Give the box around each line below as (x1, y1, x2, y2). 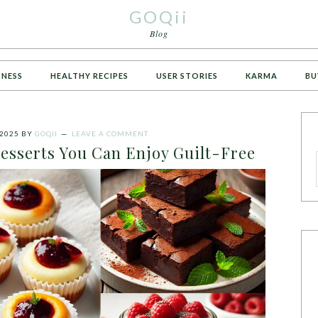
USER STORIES (156, 71, 218, 80)
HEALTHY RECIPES (50, 71, 128, 80)
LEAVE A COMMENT (71, 129, 148, 138)
